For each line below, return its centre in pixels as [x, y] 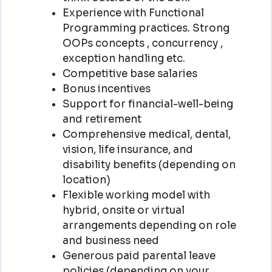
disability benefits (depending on [149, 165]
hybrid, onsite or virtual [123, 210]
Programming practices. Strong [146, 28]
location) [86, 180]
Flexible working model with [136, 195]
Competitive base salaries [130, 73]
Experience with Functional [133, 13]
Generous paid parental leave [139, 256]
